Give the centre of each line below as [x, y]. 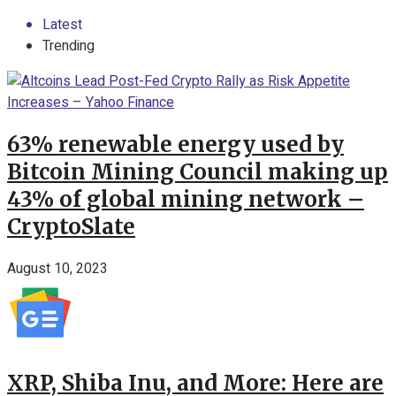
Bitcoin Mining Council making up [198, 171]
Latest [62, 25]
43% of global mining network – [186, 199]
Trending [69, 46]
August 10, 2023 [57, 268]
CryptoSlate [71, 226]
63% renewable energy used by [175, 144]
